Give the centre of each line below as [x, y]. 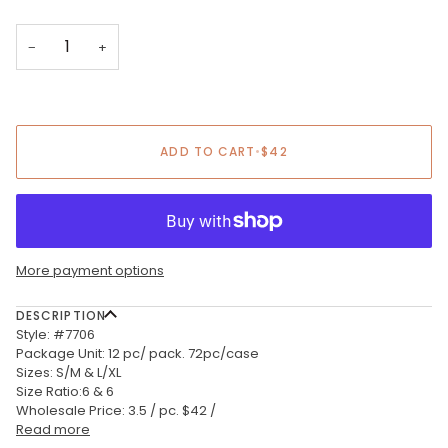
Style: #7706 [55, 334]
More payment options [90, 270]
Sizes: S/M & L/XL [68, 372]
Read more [53, 429]
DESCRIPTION [61, 315]
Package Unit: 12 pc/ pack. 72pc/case [137, 353]
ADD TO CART [208, 151]
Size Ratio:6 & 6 [65, 391]
